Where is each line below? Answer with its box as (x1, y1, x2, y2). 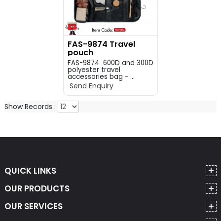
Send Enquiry (67, 81, 113, 91)
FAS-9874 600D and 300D (67, 58, 153, 68)
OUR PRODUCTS (4, 183, 70, 194)
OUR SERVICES (4, 200, 63, 212)
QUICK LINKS (4, 165, 56, 177)
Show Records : (4, 102, 58, 111)
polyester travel (67, 65, 120, 74)
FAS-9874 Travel (67, 38, 135, 50)
